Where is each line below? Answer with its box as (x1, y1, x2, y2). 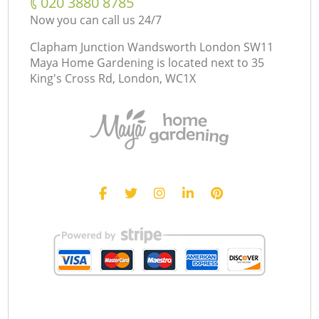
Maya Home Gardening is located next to (30, 54, 249, 70)
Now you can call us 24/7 (30, 11, 162, 28)
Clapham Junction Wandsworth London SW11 (30, 38, 274, 55)
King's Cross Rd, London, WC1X (30, 70, 197, 86)
